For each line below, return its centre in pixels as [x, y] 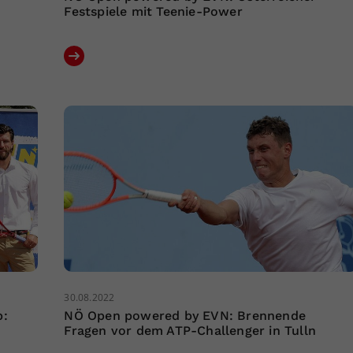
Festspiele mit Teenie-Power [153, 12]
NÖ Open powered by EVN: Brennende [185, 316]
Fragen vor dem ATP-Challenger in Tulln [190, 331]
